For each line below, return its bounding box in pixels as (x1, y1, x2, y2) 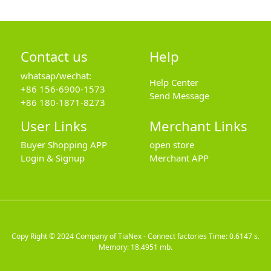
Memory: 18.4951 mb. (99, 241, 172, 252)
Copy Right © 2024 (11, 230, 76, 241)
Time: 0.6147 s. (207, 230, 260, 241)
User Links (20, 116, 87, 135)
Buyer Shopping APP (20, 139, 107, 151)
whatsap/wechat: (20, 69, 91, 82)
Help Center (149, 76, 198, 88)
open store (149, 139, 194, 151)
